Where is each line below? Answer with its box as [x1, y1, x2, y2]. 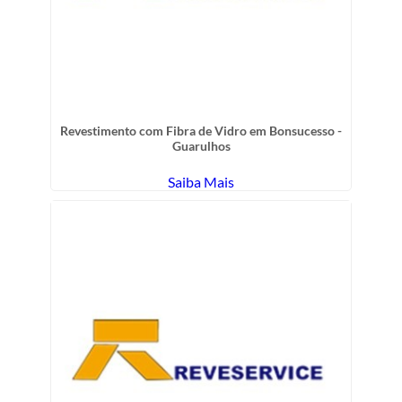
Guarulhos [171, 137, 231, 153]
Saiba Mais [168, 172, 234, 190]
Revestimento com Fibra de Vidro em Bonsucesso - [60, 122, 342, 138]
